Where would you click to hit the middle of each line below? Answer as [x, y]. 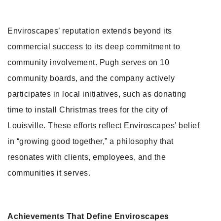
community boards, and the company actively [91, 78]
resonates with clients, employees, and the [87, 157]
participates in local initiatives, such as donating [97, 94]
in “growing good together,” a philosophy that [91, 141]
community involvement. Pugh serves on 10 [88, 62]
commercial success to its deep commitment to [94, 47]
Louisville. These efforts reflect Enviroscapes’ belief [103, 126]
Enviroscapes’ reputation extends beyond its [90, 31]
